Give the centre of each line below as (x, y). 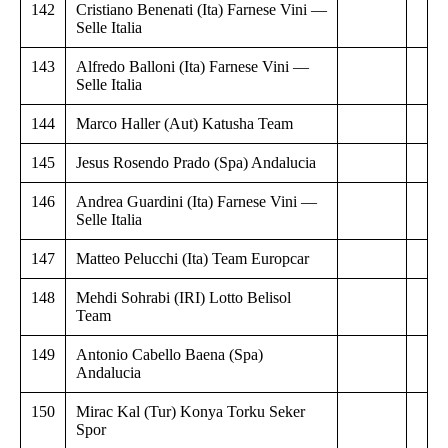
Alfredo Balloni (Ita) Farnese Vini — (192, 66)
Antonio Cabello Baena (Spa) (169, 354)
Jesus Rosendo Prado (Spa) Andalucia (196, 162)
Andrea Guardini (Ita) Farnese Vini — (196, 201)
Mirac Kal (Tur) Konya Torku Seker (190, 411)
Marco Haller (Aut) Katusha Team (184, 123)
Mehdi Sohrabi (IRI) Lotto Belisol (183, 297)
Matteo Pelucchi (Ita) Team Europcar (192, 258)
